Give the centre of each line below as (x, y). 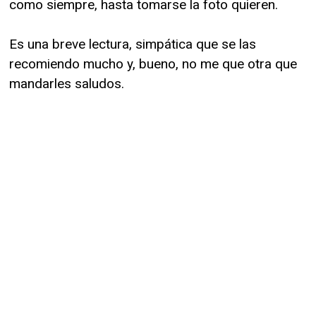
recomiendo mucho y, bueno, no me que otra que (153, 63)
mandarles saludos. (67, 83)
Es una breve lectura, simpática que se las (133, 44)
